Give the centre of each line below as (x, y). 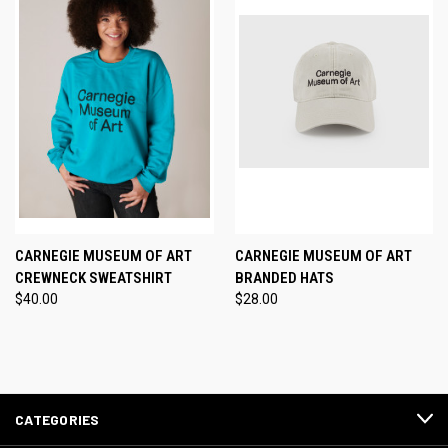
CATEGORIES (57, 419)
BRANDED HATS (284, 277)
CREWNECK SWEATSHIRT (93, 277)
